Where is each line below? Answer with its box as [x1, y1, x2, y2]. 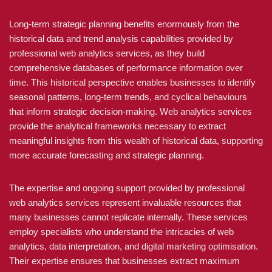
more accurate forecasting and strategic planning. [9, 150, 204, 160]
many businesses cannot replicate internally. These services [9, 212, 248, 222]
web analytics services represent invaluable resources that [9, 197, 241, 208]
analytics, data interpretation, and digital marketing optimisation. [9, 241, 258, 251]
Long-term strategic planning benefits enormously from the [9, 19, 239, 29]
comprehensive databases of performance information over [9, 63, 243, 73]
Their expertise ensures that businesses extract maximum [9, 256, 240, 266]
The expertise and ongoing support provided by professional [9, 183, 245, 193]
